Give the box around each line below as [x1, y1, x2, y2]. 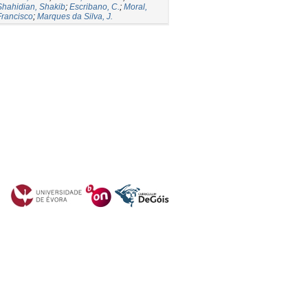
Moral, [124, 1, 147, 12]
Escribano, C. [69, 1, 120, 12]
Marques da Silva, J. [37, 11, 113, 21]
